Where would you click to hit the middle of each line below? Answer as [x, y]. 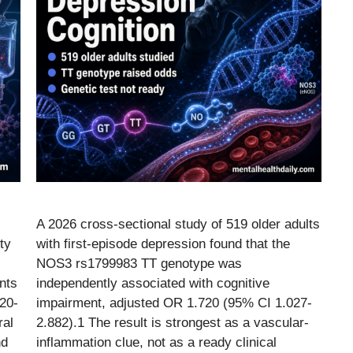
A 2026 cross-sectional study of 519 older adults [178, 225]
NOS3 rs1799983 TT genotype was [139, 264]
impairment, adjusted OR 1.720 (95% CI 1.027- [174, 303]
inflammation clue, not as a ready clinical [156, 343]
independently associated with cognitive [153, 284]
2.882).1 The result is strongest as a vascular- [173, 323]
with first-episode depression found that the [163, 244]
